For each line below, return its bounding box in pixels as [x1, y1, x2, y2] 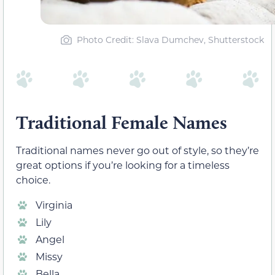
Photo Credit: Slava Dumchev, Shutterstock [77, 33, 264, 45]
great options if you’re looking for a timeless [16, 158, 230, 172]
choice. [16, 173, 50, 187]
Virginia [36, 198, 72, 211]
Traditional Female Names [16, 111, 227, 134]
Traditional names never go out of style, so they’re [16, 144, 259, 157]
